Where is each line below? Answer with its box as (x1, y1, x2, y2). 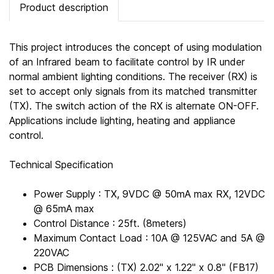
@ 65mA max (34, 202, 94, 215)
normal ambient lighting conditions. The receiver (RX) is (9, 70, 257, 83)
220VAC (34, 246, 69, 259)
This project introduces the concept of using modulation (9, 40, 262, 53)
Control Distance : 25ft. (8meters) (34, 217, 187, 229)
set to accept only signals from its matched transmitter (9, 84, 257, 97)
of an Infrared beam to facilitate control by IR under (9, 55, 245, 68)
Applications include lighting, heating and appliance (9, 114, 235, 127)
